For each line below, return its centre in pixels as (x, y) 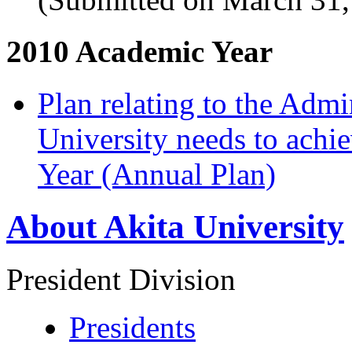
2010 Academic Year (139, 51)
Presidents (132, 327)
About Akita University (175, 227)
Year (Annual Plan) (157, 174)
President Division (121, 279)
